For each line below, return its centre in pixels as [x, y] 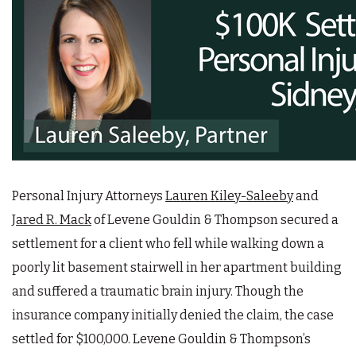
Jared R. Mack [52, 219]
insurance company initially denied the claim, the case [173, 315]
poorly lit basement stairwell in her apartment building [177, 267]
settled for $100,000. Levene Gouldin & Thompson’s [161, 339]
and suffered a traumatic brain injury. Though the [158, 291]
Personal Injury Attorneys [89, 195]
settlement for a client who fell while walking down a [168, 243]
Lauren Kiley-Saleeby [229, 195]
